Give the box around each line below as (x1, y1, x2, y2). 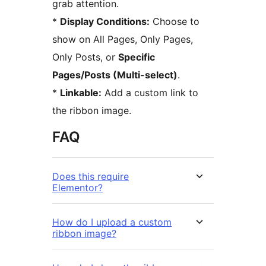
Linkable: (60, 87, 102, 99)
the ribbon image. (52, 104, 131, 117)
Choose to (150, 15, 199, 28)
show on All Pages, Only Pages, (52, 33, 193, 46)
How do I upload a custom (52, 216, 172, 229)
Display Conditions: (60, 15, 150, 28)
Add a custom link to (102, 87, 198, 99)
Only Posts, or (52, 51, 118, 64)
